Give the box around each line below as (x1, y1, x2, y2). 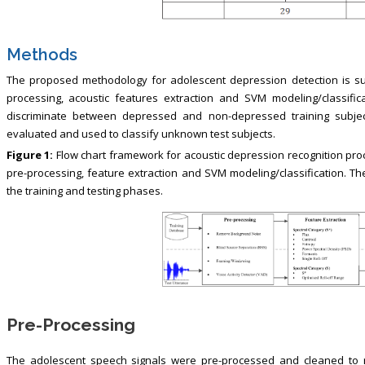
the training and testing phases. (6, 183, 163, 199)
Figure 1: (6, 147, 56, 163)
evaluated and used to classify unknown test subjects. (6, 126, 275, 142)
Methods (6, 45, 77, 65)
